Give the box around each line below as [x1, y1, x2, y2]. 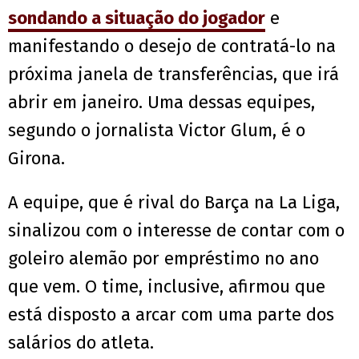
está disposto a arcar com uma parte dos [8, 304, 334, 326]
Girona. [8, 147, 65, 170]
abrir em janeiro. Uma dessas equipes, [8, 91, 315, 114]
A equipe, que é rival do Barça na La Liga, [8, 192, 340, 214]
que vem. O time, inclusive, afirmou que [8, 276, 325, 298]
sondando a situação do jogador [8, 7, 265, 30]
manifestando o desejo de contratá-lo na [8, 35, 336, 58]
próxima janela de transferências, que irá [8, 63, 339, 86]
